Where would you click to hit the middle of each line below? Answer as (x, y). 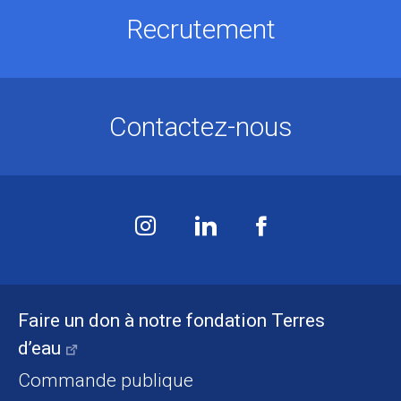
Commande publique (106, 380)
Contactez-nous (200, 126)
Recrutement (200, 29)
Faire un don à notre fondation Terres (171, 320)
